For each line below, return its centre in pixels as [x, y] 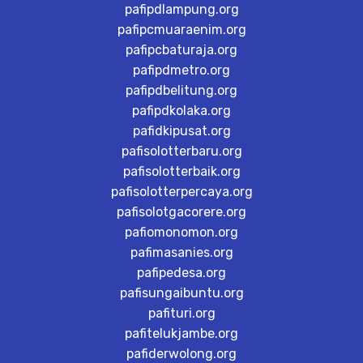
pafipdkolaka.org [181, 111]
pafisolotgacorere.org [181, 212]
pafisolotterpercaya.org [181, 192]
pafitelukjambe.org [181, 333]
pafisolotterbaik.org [181, 171]
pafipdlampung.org [181, 9]
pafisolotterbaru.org [181, 151]
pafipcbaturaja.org [181, 50]
